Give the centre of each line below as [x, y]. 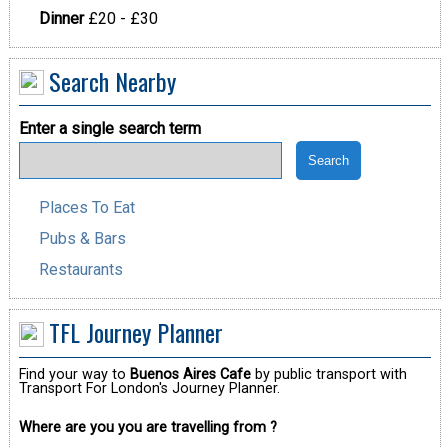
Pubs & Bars [82, 239]
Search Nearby [112, 80]
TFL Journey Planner [135, 332]
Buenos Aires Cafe [190, 374]
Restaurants [80, 270]
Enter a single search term [109, 129]
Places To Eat [86, 208]
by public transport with [328, 374]
